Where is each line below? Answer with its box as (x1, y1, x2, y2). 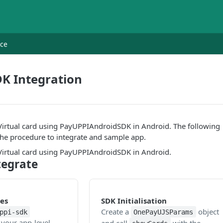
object (196, 206, 219, 217)
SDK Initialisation (101, 196, 167, 206)
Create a (101, 206, 131, 217)
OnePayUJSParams (133, 208, 194, 216)
